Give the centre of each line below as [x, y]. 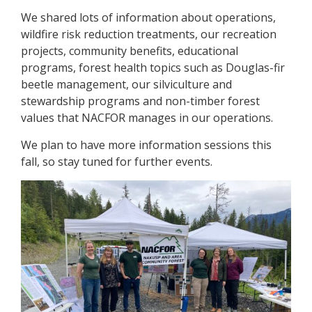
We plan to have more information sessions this [146, 145]
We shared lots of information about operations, [148, 17]
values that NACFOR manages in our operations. [147, 117]
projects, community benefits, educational [130, 50]
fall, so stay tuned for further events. [117, 161]
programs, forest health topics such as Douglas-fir [153, 67]
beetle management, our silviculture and [126, 84]
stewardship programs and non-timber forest [140, 101]
